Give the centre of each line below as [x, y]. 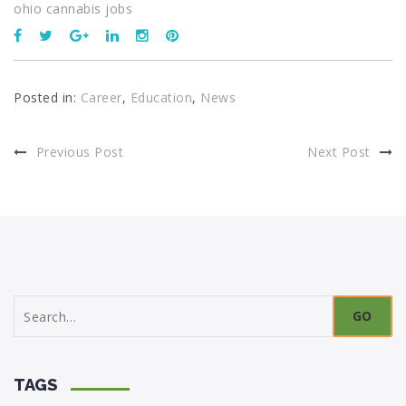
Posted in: [47, 97]
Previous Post [79, 152]
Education [161, 97]
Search [36, 304]
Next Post [339, 152]
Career [101, 97]
